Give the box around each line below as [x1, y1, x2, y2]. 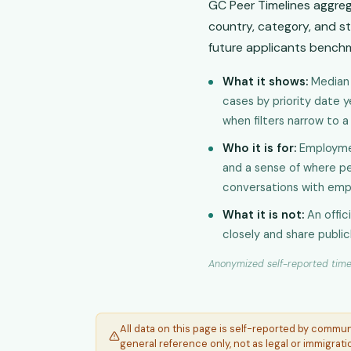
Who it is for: [223, 140, 296, 156]
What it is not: [223, 207, 304, 223]
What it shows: [223, 74, 308, 89]
